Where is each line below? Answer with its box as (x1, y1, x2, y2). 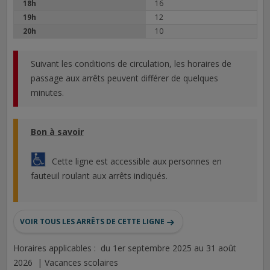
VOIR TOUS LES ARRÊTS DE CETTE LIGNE (19, 216, 165, 227)
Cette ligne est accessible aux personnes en (51, 155, 222, 167)
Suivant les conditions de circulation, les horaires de (30, 58, 231, 69)
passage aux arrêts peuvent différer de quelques (30, 72, 218, 84)
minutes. (30, 87, 64, 98)
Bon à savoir (30, 126, 84, 137)
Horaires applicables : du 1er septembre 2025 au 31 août (13, 242, 236, 254)
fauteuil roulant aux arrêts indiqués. (30, 169, 168, 181)
